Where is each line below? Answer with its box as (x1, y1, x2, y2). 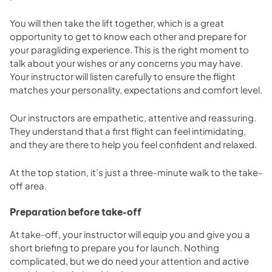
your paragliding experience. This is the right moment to (10, 43, 249, 55)
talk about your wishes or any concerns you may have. (10, 56, 243, 69)
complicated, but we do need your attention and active (10, 254, 249, 267)
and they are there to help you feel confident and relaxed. (10, 138, 257, 150)
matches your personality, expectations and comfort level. (10, 83, 262, 95)
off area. (10, 179, 47, 191)
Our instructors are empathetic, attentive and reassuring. (10, 111, 256, 123)
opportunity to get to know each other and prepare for (10, 30, 246, 42)
